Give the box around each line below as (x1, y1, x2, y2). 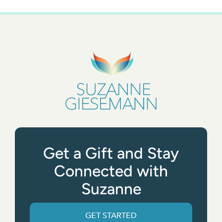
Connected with (54, 162, 168, 181)
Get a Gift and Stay (43, 144, 179, 163)
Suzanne (81, 179, 141, 199)
